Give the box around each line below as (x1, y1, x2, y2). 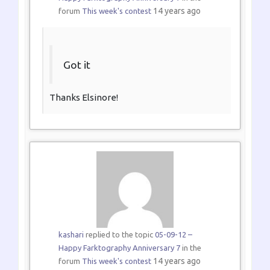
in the (180, 243, 201, 253)
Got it (63, 58, 90, 71)
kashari (58, 230, 84, 239)
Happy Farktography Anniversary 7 (58, 243, 180, 253)
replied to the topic (83, 230, 155, 239)
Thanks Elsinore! (49, 92, 118, 103)
